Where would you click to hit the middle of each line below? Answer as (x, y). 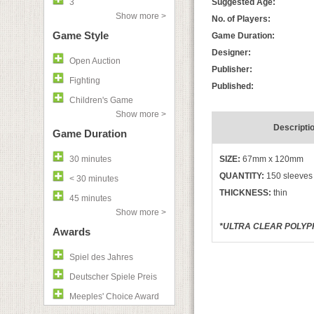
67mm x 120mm (273, 159)
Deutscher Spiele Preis (113, 277)
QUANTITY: (242, 176)
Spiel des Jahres (101, 257)
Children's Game (101, 100)
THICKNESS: (245, 193)
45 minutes (90, 198)
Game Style (81, 35)
